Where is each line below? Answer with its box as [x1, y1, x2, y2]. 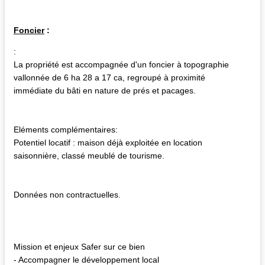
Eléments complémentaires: [14, 124, 118, 134]
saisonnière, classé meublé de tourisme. [14, 150, 164, 160]
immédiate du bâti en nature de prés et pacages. [14, 85, 196, 95]
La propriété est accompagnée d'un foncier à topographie [14, 59, 229, 69]
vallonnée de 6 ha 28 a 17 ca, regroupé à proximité [14, 72, 205, 82]
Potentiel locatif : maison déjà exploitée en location [14, 137, 202, 147]
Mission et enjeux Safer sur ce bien [14, 241, 145, 251]
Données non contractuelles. [14, 189, 121, 199]
